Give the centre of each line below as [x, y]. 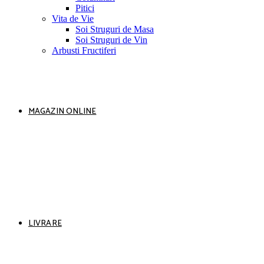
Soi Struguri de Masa [115, 29]
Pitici [85, 8]
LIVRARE [45, 224]
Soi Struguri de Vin [111, 40]
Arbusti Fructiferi [84, 51]
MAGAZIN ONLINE [62, 112]
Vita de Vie [73, 19]
